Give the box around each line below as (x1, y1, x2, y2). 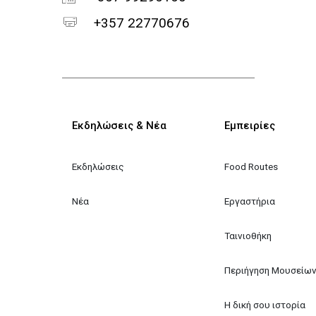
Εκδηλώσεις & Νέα (72, 119, 167, 132)
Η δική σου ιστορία (224, 298, 305, 310)
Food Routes (224, 160, 278, 172)
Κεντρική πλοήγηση (157, 114, 249, 127)
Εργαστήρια (224, 195, 275, 207)
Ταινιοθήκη (224, 229, 272, 241)
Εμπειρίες (224, 119, 275, 132)
